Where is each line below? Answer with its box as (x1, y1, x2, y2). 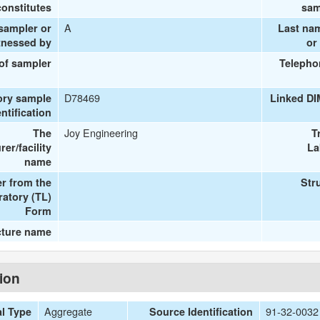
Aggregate (44, 304, 93, 319)
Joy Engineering (64, 125, 139, 140)
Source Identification (149, 304, 254, 319)
